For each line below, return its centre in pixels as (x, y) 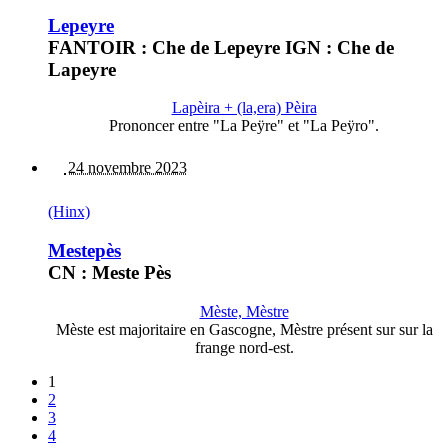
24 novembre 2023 (125, 168)
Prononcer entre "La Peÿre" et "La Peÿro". (244, 126)
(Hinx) (69, 212)
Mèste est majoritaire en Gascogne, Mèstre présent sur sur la (244, 329)
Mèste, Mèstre (244, 311)
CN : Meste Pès (109, 272)
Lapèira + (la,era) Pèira (244, 108)
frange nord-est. (244, 347)
